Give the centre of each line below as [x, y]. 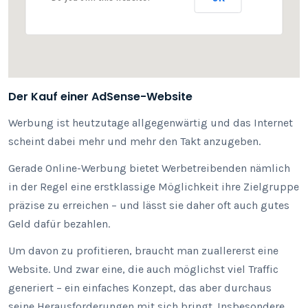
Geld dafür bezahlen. [59, 224]
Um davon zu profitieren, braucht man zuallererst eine [143, 251]
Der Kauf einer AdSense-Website [100, 97]
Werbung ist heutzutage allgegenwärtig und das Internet [151, 123]
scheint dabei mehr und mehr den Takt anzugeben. [134, 141]
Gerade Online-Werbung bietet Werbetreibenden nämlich [149, 168]
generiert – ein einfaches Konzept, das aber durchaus [140, 288]
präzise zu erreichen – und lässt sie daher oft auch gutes [149, 205]
